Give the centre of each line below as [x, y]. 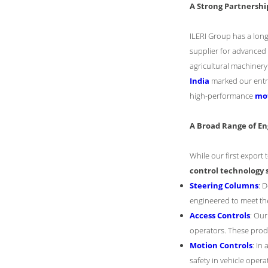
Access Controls [220, 215]
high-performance [222, 96]
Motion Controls [221, 245]
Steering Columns [224, 185]
